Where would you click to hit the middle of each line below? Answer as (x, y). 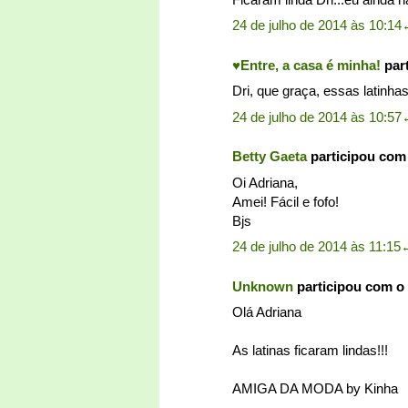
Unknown (263, 286)
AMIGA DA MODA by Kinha (315, 389)
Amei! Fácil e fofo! (286, 201)
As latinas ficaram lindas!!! (310, 351)
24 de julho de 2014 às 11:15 (316, 247)
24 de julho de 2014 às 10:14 (317, 25)
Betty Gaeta (270, 157)
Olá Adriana (267, 312)
